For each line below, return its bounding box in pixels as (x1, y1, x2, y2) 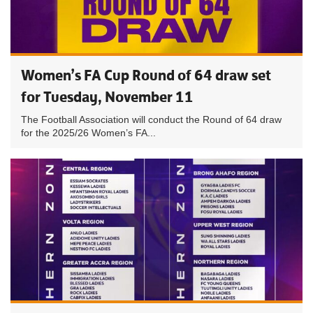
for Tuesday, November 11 (21, 87, 194, 106)
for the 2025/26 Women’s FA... (21, 127, 156, 138)
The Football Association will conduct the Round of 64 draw (21, 114, 282, 125)
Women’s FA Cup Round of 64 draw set (21, 66, 271, 85)
